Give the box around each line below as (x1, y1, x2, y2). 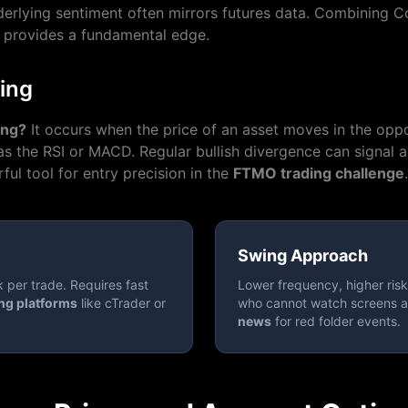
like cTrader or (77, 295, 166, 311)
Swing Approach (238, 246, 368, 265)
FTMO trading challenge (233, 164, 404, 182)
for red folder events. (271, 313, 401, 329)
